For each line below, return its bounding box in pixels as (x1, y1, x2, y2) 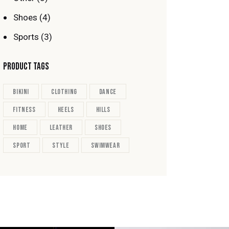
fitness (13, 105, 36, 114)
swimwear (91, 141, 120, 150)
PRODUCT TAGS (3, 61, 50, 73)
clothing (51, 87, 77, 97)
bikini (13, 87, 29, 97)
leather (49, 123, 73, 132)
